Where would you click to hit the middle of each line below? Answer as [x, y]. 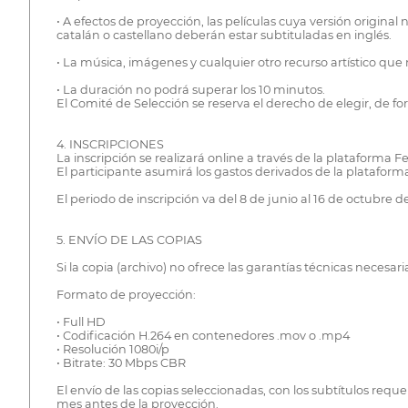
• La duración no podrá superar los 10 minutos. [190, 90]
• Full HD [81, 322]
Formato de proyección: [126, 295]
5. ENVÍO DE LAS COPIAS [129, 240]
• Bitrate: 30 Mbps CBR [121, 363]
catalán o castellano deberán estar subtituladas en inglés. [224, 36]
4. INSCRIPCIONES [110, 145]
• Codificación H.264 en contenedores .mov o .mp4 [203, 336]
